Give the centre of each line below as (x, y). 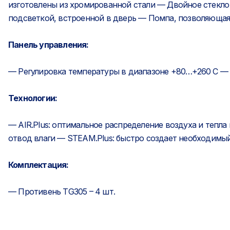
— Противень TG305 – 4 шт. (62, 191)
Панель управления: (49, 45)
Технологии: (33, 98)
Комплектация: (39, 165)
